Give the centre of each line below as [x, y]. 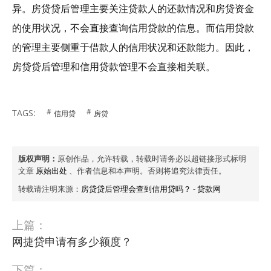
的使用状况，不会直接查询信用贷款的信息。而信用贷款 [133, 28]
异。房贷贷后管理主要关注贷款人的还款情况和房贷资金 [133, 9]
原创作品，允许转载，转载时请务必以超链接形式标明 [152, 159]
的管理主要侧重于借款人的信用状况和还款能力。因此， [133, 47]
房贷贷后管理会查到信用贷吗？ [136, 189]
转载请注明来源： [50, 189]
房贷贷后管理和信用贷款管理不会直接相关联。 [114, 67]
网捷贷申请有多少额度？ [72, 242]
